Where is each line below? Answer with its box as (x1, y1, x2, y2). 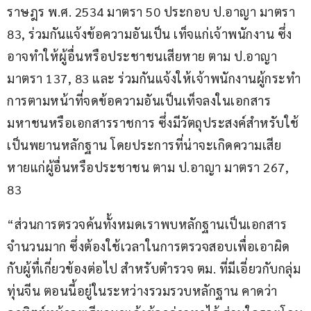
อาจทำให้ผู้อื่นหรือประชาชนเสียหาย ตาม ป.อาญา (7, 47, 277, 64)
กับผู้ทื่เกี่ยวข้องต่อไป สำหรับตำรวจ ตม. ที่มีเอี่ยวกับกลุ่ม (7, 260, 301, 276)
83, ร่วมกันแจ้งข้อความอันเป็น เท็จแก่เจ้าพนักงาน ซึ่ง (7, 25, 292, 42)
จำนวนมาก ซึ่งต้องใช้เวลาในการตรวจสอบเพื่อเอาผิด (7, 237, 290, 254)
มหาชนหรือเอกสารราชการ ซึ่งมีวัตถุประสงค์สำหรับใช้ (7, 114, 299, 131)
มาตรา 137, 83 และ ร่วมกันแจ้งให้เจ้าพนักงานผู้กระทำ (7, 69, 301, 86)
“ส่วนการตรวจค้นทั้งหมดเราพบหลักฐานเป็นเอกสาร (7, 215, 287, 232)
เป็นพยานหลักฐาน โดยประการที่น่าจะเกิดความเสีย (7, 136, 281, 153)
